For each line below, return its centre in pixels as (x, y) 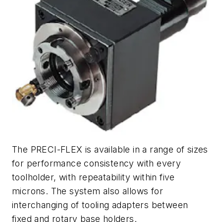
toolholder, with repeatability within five (93, 177)
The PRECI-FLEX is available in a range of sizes (110, 150)
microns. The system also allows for (87, 191)
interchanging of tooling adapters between (100, 205)
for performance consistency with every (97, 164)
